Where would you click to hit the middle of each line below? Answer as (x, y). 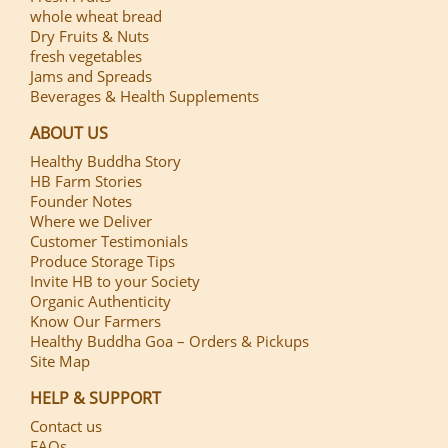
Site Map (60, 360)
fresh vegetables (86, 55)
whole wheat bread (96, 15)
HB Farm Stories (86, 180)
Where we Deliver (91, 220)
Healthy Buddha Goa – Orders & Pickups (169, 340)
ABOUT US (69, 132)
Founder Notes (81, 200)
